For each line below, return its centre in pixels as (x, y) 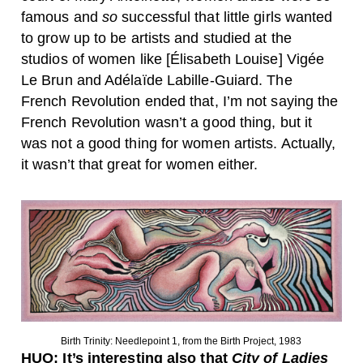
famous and (62, 17)
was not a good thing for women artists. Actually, (179, 143)
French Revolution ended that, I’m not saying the (180, 101)
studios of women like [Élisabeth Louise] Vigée (173, 59)
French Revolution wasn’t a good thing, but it (167, 122)
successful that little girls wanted (227, 17)
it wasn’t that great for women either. (140, 164)
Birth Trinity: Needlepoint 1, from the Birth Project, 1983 (181, 342)
